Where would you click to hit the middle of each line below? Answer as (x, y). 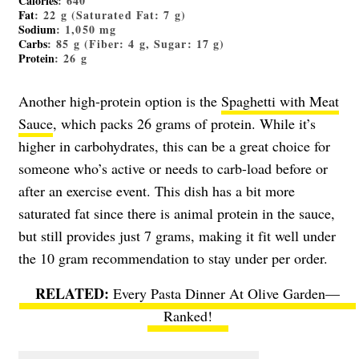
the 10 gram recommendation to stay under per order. (173, 258)
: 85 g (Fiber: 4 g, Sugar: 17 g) (136, 44)
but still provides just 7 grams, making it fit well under (177, 236)
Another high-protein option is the (120, 101)
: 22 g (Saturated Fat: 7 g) (110, 15)
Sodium (37, 30)
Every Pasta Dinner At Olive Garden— (226, 294)
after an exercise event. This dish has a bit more (157, 191)
